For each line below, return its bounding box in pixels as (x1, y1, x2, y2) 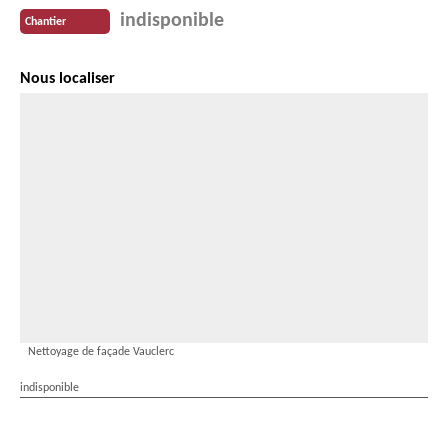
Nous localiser (20, 71, 115, 88)
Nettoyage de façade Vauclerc (28, 346, 174, 359)
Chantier (25, 15, 66, 28)
